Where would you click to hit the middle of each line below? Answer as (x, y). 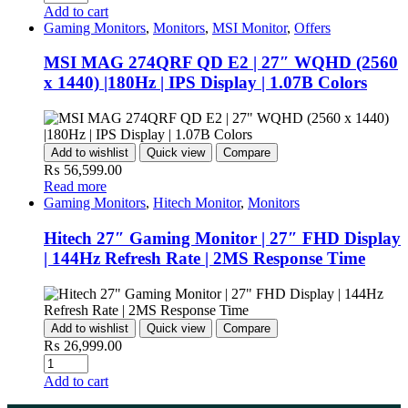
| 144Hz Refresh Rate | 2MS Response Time (204, 258)
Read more (75, 187)
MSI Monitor (250, 27)
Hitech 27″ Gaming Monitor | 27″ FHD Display (222, 238)
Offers (312, 27)
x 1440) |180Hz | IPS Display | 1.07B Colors (205, 83)
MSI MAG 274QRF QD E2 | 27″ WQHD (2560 (221, 63)
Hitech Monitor (197, 203)
